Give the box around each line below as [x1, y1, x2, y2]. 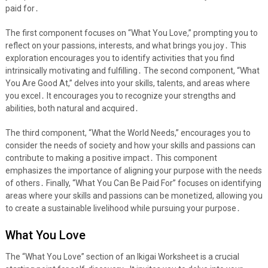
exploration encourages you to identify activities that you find [5, 53, 234, 63]
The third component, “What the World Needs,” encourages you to [5, 128, 251, 138]
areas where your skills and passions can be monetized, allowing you [5, 191, 263, 201]
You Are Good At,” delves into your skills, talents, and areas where [5, 78, 250, 89]
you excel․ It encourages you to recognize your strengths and [5, 91, 236, 101]
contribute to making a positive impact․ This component [5, 153, 217, 163]
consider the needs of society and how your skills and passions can [5, 141, 255, 151]
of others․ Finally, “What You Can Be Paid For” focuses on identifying [5, 178, 261, 188]
